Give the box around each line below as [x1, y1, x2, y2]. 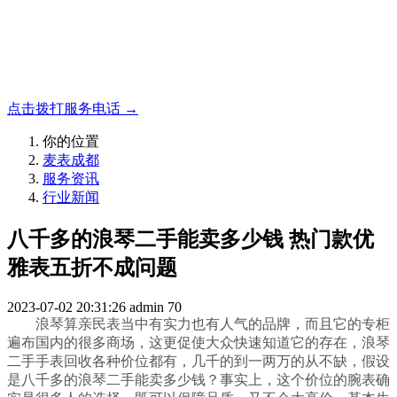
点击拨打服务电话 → [7, 101, 138, 116]
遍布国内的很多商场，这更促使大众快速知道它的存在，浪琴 [7, 334, 390, 350]
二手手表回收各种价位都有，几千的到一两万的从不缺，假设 [7, 353, 390, 369]
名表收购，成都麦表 [7, 12, 230, 39]
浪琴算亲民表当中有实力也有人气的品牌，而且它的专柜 [35, 315, 390, 331]
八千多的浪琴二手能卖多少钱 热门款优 [7, 227, 374, 251]
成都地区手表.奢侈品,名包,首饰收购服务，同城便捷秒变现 [7, 68, 372, 83]
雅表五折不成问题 [7, 255, 177, 279]
